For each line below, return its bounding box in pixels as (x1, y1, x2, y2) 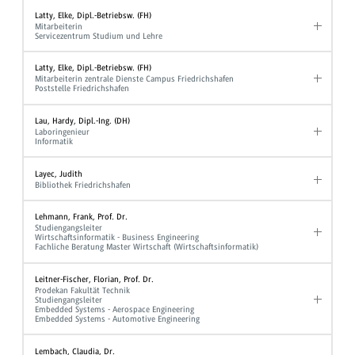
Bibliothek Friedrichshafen (35, 179, 132, 190)
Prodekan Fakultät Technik (35, 284, 131, 296)
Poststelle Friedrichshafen (35, 83, 130, 94)
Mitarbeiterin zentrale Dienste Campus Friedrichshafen (35, 74, 235, 85)
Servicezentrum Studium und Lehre (35, 30, 163, 41)
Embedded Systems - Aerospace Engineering (35, 303, 195, 315)
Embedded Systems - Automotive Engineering (35, 313, 200, 324)
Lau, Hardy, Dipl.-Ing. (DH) (35, 115, 131, 126)
